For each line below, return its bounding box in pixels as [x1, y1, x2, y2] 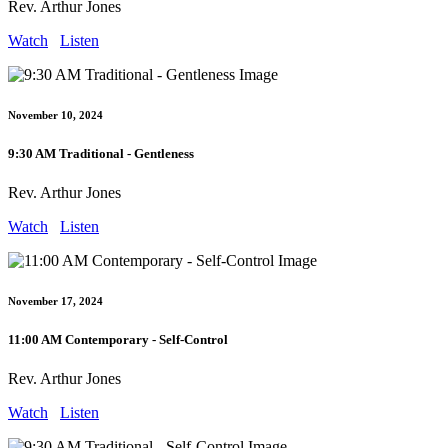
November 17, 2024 [8, 295, 103, 308]
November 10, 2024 [8, 109, 103, 122]
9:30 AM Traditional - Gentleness [8, 145, 194, 161]
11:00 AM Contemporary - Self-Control [8, 332, 228, 348]
